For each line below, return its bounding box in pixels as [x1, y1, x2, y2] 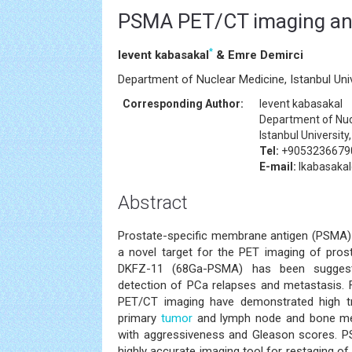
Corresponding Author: [123, 97, 244, 110]
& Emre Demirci [213, 48, 303, 62]
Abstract [118, 192, 188, 214]
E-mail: [259, 160, 296, 173]
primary [118, 311, 161, 325]
